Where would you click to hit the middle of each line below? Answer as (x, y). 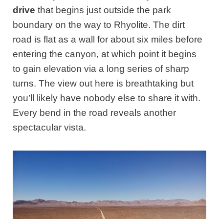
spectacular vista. (50, 128)
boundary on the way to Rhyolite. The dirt (99, 25)
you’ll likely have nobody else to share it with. (107, 98)
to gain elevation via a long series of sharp (101, 69)
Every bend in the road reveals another (95, 113)
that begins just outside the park (103, 10)
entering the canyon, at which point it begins (105, 54)
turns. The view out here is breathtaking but (103, 84)
